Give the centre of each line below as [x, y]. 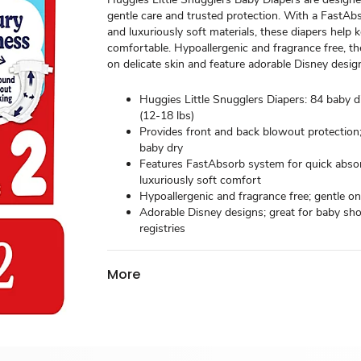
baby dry [162, 148]
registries [163, 228]
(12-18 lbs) [167, 116]
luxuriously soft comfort [201, 180]
